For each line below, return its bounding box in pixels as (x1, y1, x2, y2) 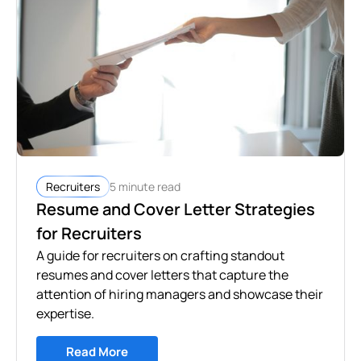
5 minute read (110, 178, 180, 194)
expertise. (36, 305, 94, 323)
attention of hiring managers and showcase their (36, 285, 323, 304)
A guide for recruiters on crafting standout (36, 247, 284, 265)
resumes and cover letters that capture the (36, 266, 288, 284)
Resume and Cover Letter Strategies (36, 198, 315, 221)
